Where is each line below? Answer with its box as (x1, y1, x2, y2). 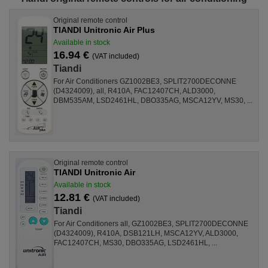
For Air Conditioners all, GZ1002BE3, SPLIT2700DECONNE (54, 219, 248, 228)
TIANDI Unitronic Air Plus (53, 25, 155, 35)
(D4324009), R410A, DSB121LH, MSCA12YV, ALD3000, (54, 229, 238, 237)
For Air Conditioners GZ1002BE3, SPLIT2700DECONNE (53, 77, 236, 86)
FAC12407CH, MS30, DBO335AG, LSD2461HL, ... (54, 238, 217, 247)
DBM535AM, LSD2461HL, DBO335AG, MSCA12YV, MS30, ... (53, 96, 252, 105)
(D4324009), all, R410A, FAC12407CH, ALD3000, (53, 86, 215, 95)
